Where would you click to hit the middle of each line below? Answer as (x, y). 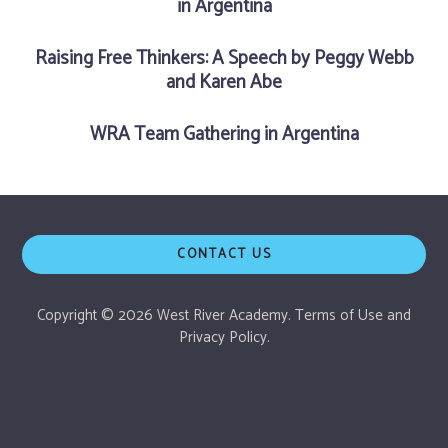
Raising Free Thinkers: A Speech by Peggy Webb (224, 58)
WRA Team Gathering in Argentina (224, 134)
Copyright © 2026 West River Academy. (166, 316)
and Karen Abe (224, 82)
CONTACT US (224, 254)
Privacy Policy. (224, 338)
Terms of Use (339, 316)
